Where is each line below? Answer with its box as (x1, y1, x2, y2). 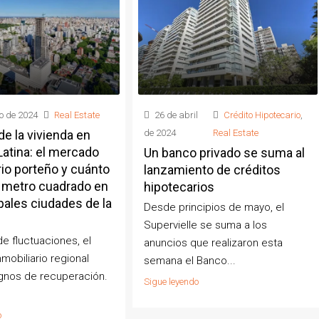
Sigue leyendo (144, 276, 199, 287)
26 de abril (152, 109, 199, 120)
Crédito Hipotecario (224, 109, 301, 120)
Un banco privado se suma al (144, 145, 305, 160)
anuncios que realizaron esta (144, 236, 283, 249)
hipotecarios (144, 179, 215, 194)
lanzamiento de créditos (144, 162, 281, 177)
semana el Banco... (144, 253, 236, 267)
